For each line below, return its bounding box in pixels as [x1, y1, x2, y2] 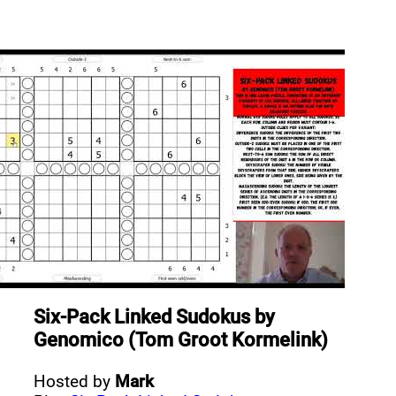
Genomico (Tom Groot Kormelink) [34, 328, 329, 352]
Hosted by [34, 370, 116, 392]
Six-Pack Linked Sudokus [34, 305, 251, 329]
